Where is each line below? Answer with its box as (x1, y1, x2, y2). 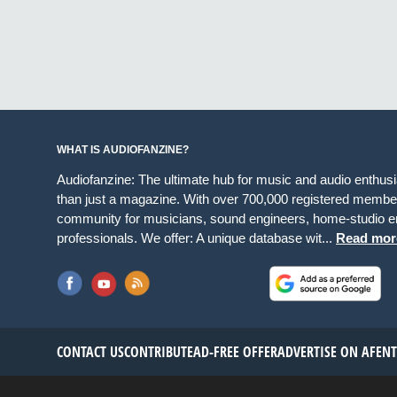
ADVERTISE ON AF (277, 342, 376, 362)
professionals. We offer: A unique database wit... (57, 230, 336, 246)
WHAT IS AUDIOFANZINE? (57, 144, 189, 157)
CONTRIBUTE (124, 342, 193, 362)
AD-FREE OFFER (193, 342, 277, 362)
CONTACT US (57, 342, 124, 362)
